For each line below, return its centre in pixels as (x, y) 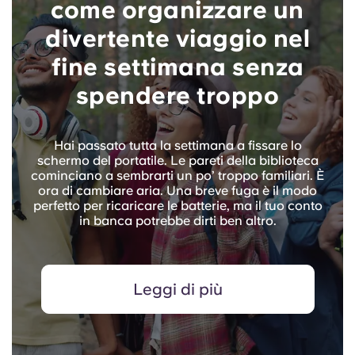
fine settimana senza (177, 67)
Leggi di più (177, 290)
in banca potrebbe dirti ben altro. (177, 221)
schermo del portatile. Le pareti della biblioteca (177, 161)
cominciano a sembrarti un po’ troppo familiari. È (177, 176)
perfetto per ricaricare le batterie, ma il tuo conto (177, 206)
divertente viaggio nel (177, 38)
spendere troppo (177, 95)
